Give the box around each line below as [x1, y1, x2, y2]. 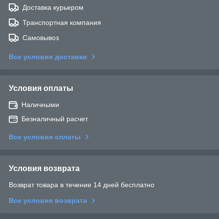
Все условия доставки [9, 53, 87, 61]
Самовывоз [22, 34, 59, 42]
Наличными [22, 101, 59, 109]
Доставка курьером [22, 3, 84, 12]
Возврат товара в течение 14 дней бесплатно [9, 181, 154, 189]
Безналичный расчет [22, 115, 88, 123]
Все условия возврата [9, 197, 87, 205]
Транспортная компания [22, 19, 101, 27]
